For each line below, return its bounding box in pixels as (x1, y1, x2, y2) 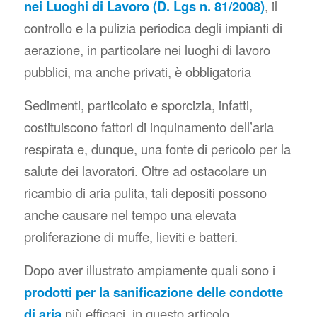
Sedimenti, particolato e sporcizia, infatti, (23, 95, 253, 114)
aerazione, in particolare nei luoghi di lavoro (23, 40, 270, 59)
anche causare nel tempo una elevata (23, 204, 236, 224)
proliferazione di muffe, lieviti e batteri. (23, 226, 238, 246)
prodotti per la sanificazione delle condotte (23, 282, 283, 301)
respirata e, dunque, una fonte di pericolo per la (23, 139, 291, 158)
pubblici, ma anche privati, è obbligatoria (23, 62, 251, 81)
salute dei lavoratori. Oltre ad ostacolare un (23, 161, 267, 180)
